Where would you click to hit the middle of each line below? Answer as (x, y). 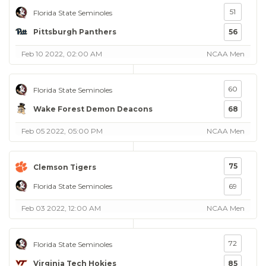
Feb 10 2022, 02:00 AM (62, 54)
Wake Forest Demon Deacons (93, 109)
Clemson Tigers (65, 167)
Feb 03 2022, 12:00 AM (61, 208)
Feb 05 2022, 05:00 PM (62, 131)
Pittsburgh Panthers (75, 31)
